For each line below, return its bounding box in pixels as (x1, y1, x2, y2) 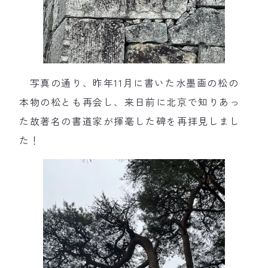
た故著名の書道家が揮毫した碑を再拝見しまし (19, 114, 240, 129)
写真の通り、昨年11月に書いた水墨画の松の (19, 75, 239, 90)
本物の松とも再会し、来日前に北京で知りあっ (19, 95, 240, 109)
